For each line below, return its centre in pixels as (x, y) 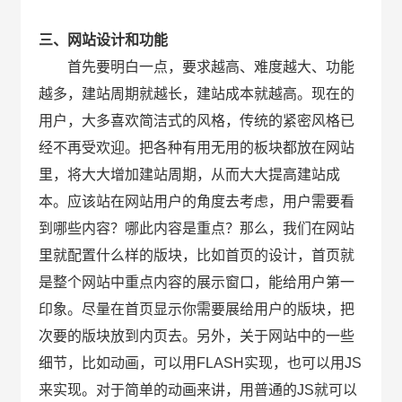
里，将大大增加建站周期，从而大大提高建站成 (190, 174)
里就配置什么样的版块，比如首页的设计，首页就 (197, 255)
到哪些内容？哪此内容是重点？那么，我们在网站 (197, 228)
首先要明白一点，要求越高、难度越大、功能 (197, 66)
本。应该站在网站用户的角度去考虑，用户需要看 (197, 201)
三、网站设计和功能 (104, 39)
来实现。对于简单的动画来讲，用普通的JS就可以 (198, 389)
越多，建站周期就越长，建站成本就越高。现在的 (197, 93)
